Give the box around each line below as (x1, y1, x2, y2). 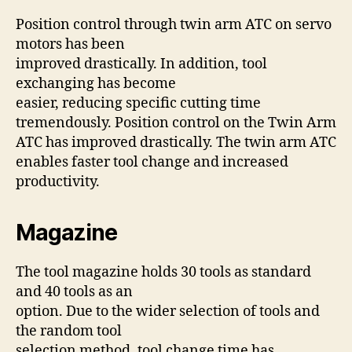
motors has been (16, 35, 125, 53)
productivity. (16, 173, 100, 191)
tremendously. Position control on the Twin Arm (16, 114, 336, 132)
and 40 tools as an (16, 283, 133, 301)
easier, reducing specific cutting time (16, 94, 261, 112)
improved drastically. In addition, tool (16, 55, 267, 73)
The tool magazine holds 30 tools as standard (16, 263, 311, 281)
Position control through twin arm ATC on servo (16, 16, 332, 34)
